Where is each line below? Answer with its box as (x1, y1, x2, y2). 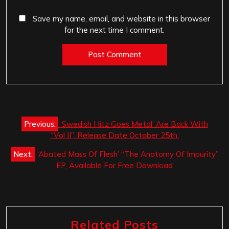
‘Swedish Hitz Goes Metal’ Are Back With (60, 119, 208, 129)
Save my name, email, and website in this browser (33, 13, 210, 24)
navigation (6, 125, 79, 142)
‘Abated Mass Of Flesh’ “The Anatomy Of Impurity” (37, 149, 219, 159)
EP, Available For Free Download (56, 161, 173, 171)
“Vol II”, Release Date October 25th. (50, 130, 179, 141)
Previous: (24, 119, 56, 129)
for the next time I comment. (64, 25, 165, 35)
